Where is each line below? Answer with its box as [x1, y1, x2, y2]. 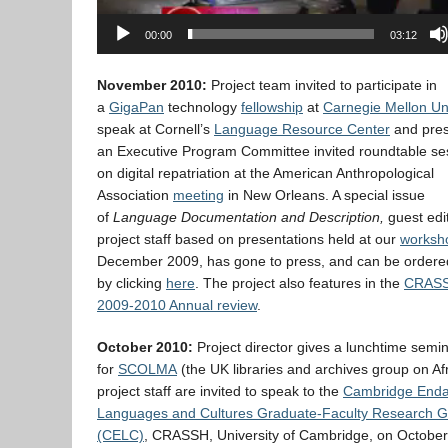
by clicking [97, 275, 166, 291]
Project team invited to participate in [207, 77, 437, 93]
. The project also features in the [195, 275, 404, 291]
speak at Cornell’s [97, 121, 214, 137]
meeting [173, 187, 224, 203]
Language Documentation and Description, [113, 209, 384, 225]
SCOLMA [118, 361, 177, 377]
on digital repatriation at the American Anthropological [97, 165, 434, 181]
